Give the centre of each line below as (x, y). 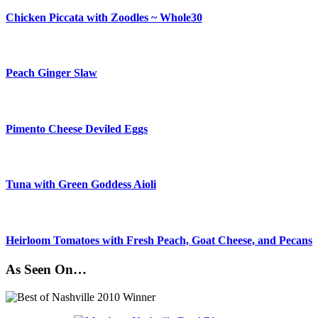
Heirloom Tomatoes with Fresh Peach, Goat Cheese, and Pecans (159, 241)
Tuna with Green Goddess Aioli (81, 185)
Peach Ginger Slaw (51, 73)
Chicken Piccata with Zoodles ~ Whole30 (104, 17)
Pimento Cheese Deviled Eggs (77, 128)
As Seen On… (46, 270)
